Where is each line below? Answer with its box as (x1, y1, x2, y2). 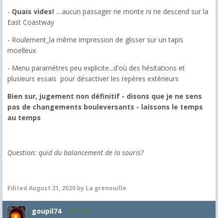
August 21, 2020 (29, 183, 75, 192)
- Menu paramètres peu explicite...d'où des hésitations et (7, 63, 185, 73)
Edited (7, 183, 29, 192)
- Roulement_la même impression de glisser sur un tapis (7, 35, 183, 44)
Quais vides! (12, 6, 56, 16)
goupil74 (32, 206, 61, 216)
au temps (7, 112, 41, 122)
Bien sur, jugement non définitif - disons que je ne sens (7, 91, 202, 101)
